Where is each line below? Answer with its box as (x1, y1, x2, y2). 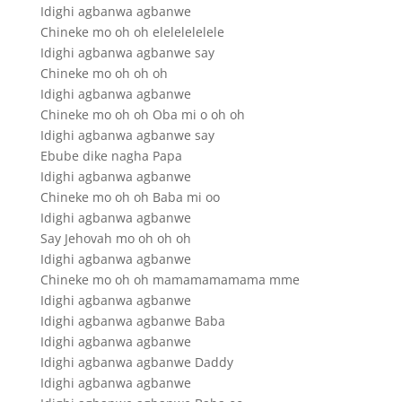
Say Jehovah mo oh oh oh (39, 230, 191, 248)
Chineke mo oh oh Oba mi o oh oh (39, 106, 245, 124)
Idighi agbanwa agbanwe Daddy (39, 354, 233, 371)
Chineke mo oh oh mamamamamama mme (39, 271, 300, 289)
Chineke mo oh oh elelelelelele (39, 23, 224, 41)
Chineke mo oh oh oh (39, 65, 168, 83)
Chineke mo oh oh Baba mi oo (39, 188, 220, 206)
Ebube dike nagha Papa (39, 147, 182, 165)
